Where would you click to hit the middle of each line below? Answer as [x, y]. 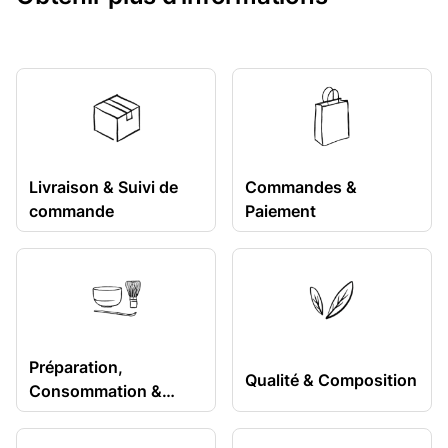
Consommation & [95, 391]
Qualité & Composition [331, 380]
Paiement [280, 211]
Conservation [81, 415]
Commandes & [301, 187]
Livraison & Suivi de [103, 187]
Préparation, [76, 367]
